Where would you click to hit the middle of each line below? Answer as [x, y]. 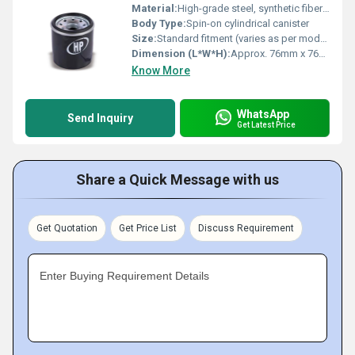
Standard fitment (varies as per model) [239, 38]
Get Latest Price [266, 124]
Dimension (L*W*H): [181, 53]
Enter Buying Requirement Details [124, 276]
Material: [155, 8]
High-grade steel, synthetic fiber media [250, 8]
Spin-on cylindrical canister [248, 23]
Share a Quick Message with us [177, 179]
